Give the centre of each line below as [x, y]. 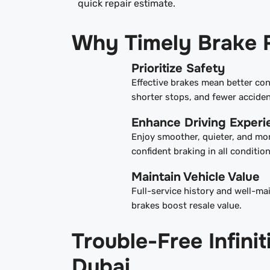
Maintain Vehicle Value [196, 177]
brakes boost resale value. [187, 206]
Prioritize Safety [178, 69]
